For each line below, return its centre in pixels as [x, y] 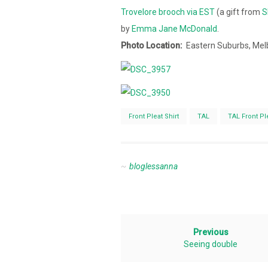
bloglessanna [153, 166]
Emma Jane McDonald [174, 29]
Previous [211, 232]
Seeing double [211, 244]
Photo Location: [152, 46]
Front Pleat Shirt [154, 116]
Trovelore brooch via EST [168, 12]
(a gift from [238, 12]
